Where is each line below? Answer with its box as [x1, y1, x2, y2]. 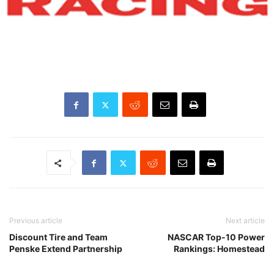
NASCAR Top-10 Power [168, 232, 265, 243]
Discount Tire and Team [9, 232, 108, 243]
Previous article [9, 216, 62, 226]
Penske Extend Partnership [9, 243, 122, 254]
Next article [226, 216, 265, 226]
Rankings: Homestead [174, 243, 265, 254]
